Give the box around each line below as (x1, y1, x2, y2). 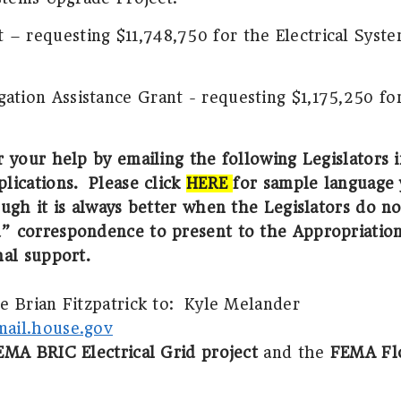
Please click (89, 174, 186, 192)
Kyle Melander (183, 294, 300, 313)
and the (258, 343, 330, 362)
